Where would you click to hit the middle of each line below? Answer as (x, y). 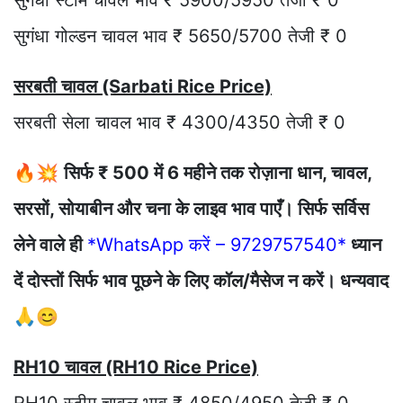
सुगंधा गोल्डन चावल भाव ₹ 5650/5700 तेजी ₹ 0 (180, 36)
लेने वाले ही (50, 245)
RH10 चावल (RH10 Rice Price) (136, 367)
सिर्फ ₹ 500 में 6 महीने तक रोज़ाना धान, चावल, (218, 173)
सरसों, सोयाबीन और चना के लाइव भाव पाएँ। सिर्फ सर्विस (191, 209)
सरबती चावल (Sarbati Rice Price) (143, 87)
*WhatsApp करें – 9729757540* (217, 245)
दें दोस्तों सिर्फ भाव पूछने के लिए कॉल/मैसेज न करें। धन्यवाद (201, 281)
